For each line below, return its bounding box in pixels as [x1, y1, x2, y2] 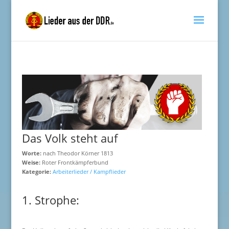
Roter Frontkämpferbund [40, 158, 108, 166]
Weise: [21, 158, 40, 166]
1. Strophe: [21, 192, 79, 208]
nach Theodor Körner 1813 [41, 149, 113, 157]
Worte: [21, 149, 41, 157]
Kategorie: [21, 168, 53, 175]
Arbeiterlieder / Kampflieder [52, 168, 126, 175]
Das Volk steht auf [21, 130, 118, 146]
